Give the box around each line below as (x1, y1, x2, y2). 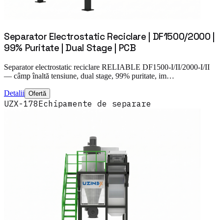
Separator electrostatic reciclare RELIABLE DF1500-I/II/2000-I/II (4, 62, 210, 71)
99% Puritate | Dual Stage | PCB (4, 42, 136, 54)
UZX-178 (4, 98, 38, 109)
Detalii (4, 88, 25, 97)
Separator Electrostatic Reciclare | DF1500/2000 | (4, 30, 215, 42)
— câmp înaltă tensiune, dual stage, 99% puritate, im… (4, 71, 174, 80)
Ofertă (28, 89, 46, 97)
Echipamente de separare (38, 98, 151, 109)
